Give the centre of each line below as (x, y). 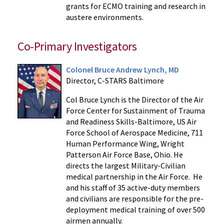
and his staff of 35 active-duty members (133, 187)
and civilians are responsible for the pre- (134, 198)
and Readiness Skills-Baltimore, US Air (131, 121)
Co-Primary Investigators (77, 46)
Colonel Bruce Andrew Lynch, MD (122, 69)
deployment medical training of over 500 (135, 209)
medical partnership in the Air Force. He (134, 176)
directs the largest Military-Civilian (125, 165)
